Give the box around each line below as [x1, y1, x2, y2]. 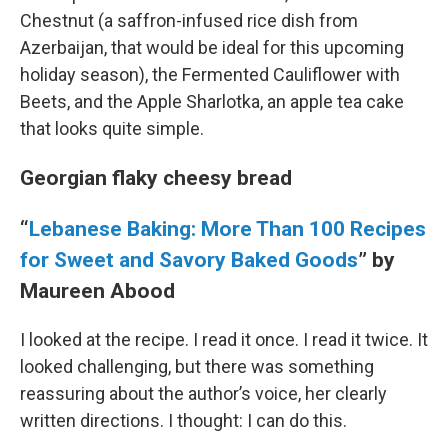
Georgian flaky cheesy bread [20, 165, 292, 191]
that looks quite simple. [20, 118, 204, 140]
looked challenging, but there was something [20, 356, 374, 378]
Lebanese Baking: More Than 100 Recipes [29, 216, 426, 242]
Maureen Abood [20, 278, 175, 304]
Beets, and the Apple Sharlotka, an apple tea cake [20, 91, 404, 113]
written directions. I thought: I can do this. [20, 410, 347, 432]
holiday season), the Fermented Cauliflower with [20, 64, 400, 86]
